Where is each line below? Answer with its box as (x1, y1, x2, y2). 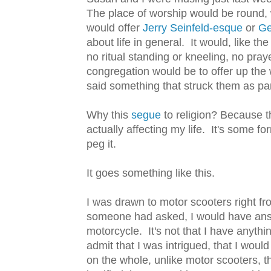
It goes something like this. (87, 167, 215, 180)
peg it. (87, 138, 116, 151)
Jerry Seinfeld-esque (143, 22, 243, 34)
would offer (87, 22, 143, 34)
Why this (87, 109, 131, 122)
